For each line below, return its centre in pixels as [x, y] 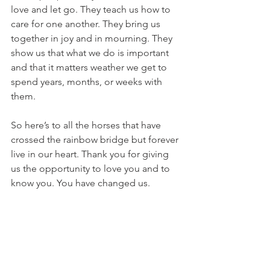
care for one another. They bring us [87, 24]
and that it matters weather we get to [90, 67]
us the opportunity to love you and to [92, 168]
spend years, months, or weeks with [88, 82]
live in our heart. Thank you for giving [91, 154]
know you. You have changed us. [80, 183]
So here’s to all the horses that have [87, 125]
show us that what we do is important [91, 53]
